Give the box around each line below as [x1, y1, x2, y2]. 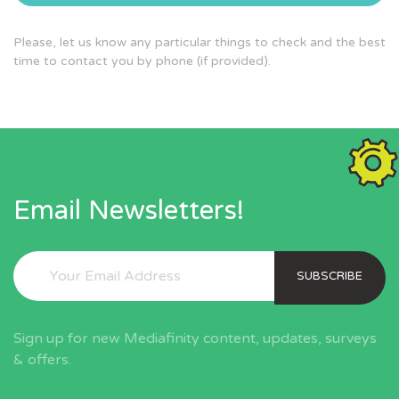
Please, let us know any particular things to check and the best [13, 34, 386, 50]
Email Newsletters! [13, 193, 244, 227]
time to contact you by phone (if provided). [13, 53, 271, 69]
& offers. [13, 350, 71, 369]
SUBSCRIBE [297, 268, 363, 283]
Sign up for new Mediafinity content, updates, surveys [13, 329, 377, 347]
